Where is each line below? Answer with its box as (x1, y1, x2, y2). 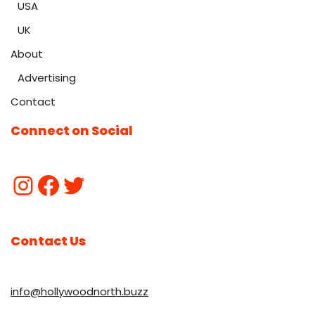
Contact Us (11, 232, 86, 250)
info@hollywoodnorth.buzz (11, 284, 148, 300)
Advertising (18, 70, 76, 86)
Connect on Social (11, 122, 133, 140)
